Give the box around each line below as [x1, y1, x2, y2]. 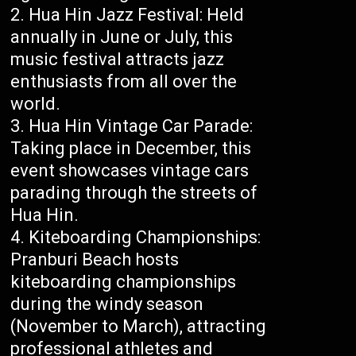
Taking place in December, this [10, 138, 252, 159]
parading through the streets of [10, 183, 258, 203]
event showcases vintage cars [10, 161, 250, 181]
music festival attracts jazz [10, 49, 225, 70]
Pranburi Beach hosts [10, 250, 180, 270]
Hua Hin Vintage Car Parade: [29, 116, 253, 137]
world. [10, 94, 61, 114]
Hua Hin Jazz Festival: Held [29, 5, 245, 25]
